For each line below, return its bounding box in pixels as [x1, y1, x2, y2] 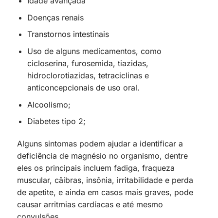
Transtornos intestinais [27, 29, 111, 39]
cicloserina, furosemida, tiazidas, [27, 58, 148, 69]
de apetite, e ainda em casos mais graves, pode [17, 187, 193, 198]
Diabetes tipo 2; [27, 116, 86, 127]
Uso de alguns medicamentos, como [27, 46, 162, 56]
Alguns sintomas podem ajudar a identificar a [17, 139, 183, 149]
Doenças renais [27, 12, 84, 22]
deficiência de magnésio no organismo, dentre [17, 151, 188, 161]
